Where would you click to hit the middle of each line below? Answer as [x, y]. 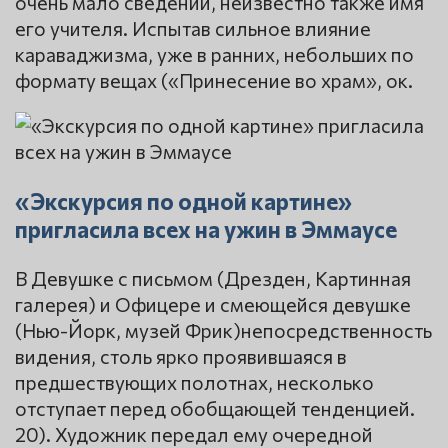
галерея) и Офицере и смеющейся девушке [213, 304]
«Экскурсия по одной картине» [183, 200]
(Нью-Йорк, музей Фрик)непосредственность [223, 330]
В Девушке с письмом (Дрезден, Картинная [213, 278]
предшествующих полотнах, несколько [194, 382]
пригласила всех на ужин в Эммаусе [206, 228]
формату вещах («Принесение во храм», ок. [214, 80]
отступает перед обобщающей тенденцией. [215, 408]
